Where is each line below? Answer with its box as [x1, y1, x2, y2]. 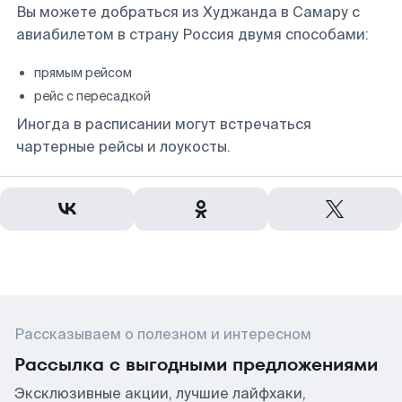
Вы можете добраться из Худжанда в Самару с [16, 3, 360, 22]
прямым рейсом [34, 65, 132, 81]
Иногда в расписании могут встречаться [16, 115, 311, 134]
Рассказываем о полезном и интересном [14, 325, 311, 344]
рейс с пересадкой [34, 88, 151, 104]
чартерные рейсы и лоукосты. [16, 137, 231, 156]
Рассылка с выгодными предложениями [14, 352, 378, 377]
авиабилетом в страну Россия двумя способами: [16, 25, 369, 44]
